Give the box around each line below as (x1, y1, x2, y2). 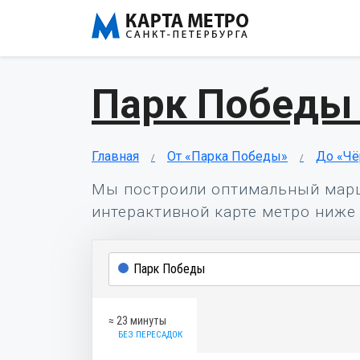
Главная (92, 149, 139, 164)
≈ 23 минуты (108, 314, 166, 327)
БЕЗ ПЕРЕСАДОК (118, 329, 182, 340)
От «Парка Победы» (167, 149, 288, 164)
